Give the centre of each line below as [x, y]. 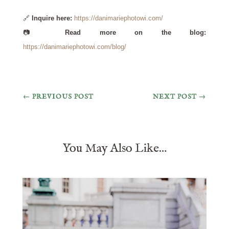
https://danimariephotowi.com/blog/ [74, 47]
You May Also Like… [114, 149]
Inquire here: [52, 18]
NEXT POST [175, 97]
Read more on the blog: [135, 33]
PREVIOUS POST [63, 97]
